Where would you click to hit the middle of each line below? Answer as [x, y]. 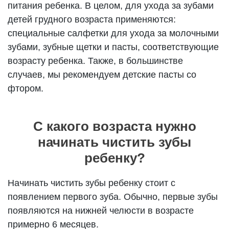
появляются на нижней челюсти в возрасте [101, 211]
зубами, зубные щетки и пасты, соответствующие [113, 47]
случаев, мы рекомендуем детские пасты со [102, 75]
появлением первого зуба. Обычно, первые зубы [113, 197]
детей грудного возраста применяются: [92, 20]
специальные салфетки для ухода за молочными [113, 33]
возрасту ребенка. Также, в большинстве [96, 61]
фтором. [26, 89]
